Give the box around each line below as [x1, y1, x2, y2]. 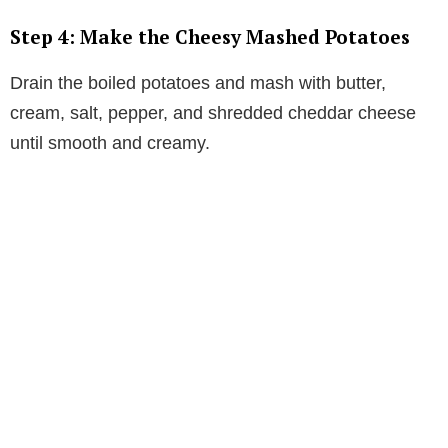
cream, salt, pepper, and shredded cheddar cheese [10, 102, 416, 123]
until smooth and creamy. [10, 132, 210, 153]
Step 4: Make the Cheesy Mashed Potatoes [10, 23, 410, 49]
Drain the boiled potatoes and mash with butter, [10, 72, 386, 93]
